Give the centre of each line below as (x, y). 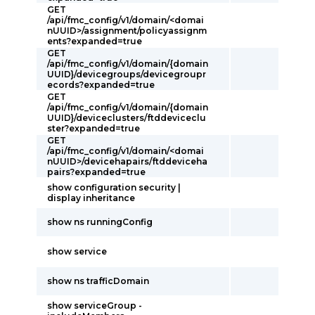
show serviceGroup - (95, 306)
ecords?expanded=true (101, 85)
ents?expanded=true (95, 41)
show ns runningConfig (100, 222)
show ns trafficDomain (98, 281)
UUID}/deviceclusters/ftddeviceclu (127, 118)
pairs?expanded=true (96, 172)
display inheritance (91, 198)
